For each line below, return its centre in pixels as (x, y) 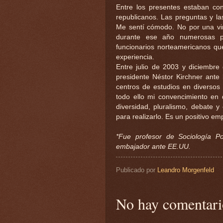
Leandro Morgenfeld (186, 170)
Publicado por (137, 170)
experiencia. (135, 57)
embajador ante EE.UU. (153, 147)
